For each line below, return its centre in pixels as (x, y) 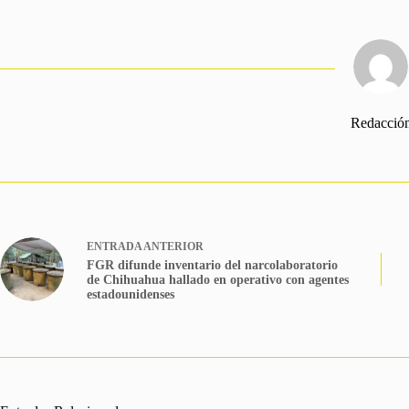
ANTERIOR (173, 246)
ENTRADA (114, 246)
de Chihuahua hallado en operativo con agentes (218, 279)
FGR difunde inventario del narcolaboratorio (212, 265)
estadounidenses (131, 294)
